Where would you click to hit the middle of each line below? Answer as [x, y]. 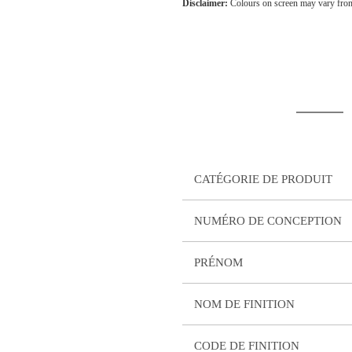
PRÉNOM [218, 263]
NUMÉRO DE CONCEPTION [268, 221]
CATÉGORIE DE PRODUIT [263, 180]
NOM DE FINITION [244, 304]
